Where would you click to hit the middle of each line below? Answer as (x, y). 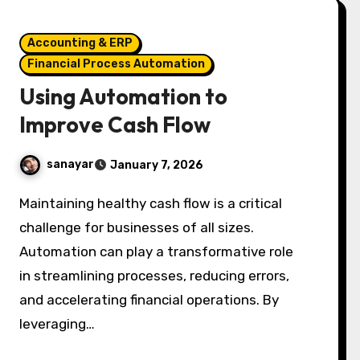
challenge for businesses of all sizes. (137, 227)
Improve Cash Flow (115, 125)
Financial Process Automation (117, 64)
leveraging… (57, 324)
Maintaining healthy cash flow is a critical (25, 203)
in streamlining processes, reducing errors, (155, 276)
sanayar (71, 165)
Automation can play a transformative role (157, 252)
